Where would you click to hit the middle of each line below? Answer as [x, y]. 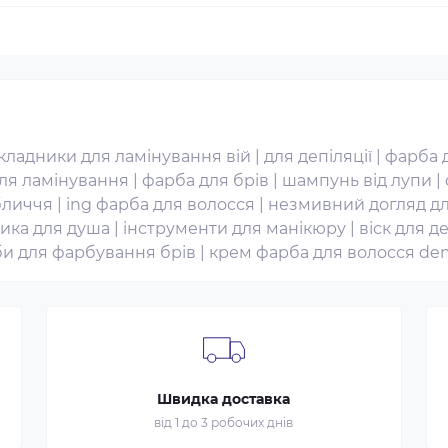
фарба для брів [205, 180]
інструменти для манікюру [234, 228]
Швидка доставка [224, 399]
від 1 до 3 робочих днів [224, 422]
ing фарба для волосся [160, 204]
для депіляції [318, 156]
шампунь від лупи [357, 180]
